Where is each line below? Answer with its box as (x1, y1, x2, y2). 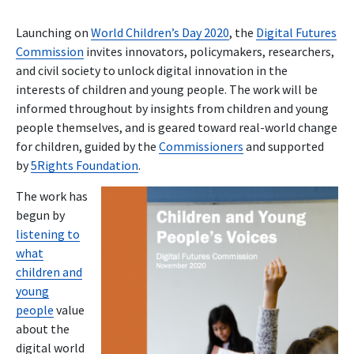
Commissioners (159, 137, 243, 154)
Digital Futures (256, 24, 337, 40)
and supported (243, 137, 324, 154)
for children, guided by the (16, 137, 159, 154)
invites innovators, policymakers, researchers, (84, 43, 334, 59)
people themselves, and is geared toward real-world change (16, 119, 337, 135)
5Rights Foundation (31, 156, 138, 173)
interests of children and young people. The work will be (16, 81, 318, 97)
